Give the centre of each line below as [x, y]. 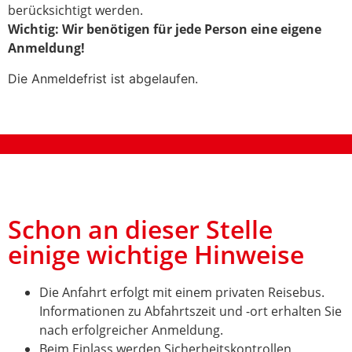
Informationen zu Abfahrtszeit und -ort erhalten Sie [191, 312]
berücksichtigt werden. [75, 11]
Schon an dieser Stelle [140, 229]
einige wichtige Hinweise [156, 255]
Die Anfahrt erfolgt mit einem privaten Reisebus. [182, 293]
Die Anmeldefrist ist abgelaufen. [103, 78]
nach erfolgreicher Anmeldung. [131, 330]
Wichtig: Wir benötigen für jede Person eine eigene [165, 29]
